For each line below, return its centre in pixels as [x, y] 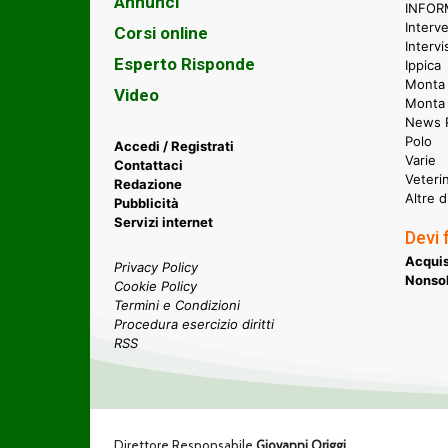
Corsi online [161, 32]
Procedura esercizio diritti [194, 323]
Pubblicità [146, 202]
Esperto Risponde [184, 63]
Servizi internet [163, 221]
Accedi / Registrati [174, 145]
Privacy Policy [156, 266]
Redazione [148, 183]
